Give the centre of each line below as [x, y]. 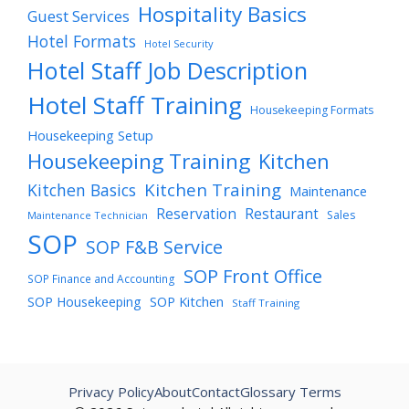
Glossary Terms [290, 391]
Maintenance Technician [88, 215]
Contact [215, 391]
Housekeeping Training [139, 162]
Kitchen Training [213, 190]
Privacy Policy [111, 391]
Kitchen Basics [82, 190]
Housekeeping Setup [90, 136]
